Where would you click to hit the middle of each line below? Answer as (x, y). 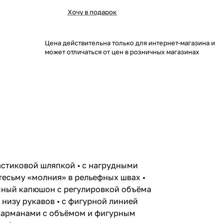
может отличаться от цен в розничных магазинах (122, 52)
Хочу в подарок (92, 12)
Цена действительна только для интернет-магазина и (130, 43)
